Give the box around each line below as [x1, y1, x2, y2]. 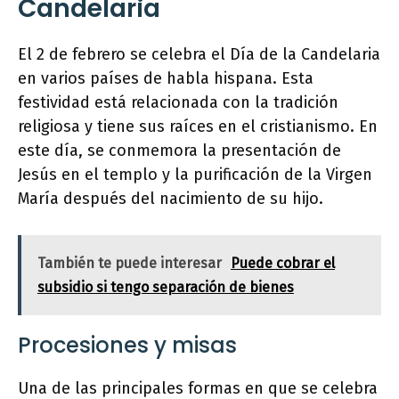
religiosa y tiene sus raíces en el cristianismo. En [18, 117, 378, 136]
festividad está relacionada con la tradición [18, 93, 338, 112]
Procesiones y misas [18, 330, 237, 360]
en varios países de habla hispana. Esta [18, 69, 313, 88]
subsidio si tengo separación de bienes [37, 279, 294, 296]
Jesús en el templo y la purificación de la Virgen [18, 165, 372, 184]
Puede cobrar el [231, 255, 335, 272]
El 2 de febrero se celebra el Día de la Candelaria [18, 45, 380, 64]
